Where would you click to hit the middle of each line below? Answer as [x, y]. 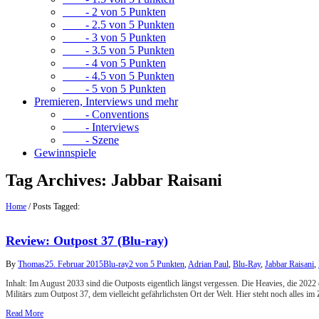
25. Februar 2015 [74, 265]
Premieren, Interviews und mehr [106, 101]
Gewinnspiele [65, 153]
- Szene [91, 140]
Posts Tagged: [56, 207]
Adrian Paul [208, 265]
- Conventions [106, 114]
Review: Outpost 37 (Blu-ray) [87, 241]
